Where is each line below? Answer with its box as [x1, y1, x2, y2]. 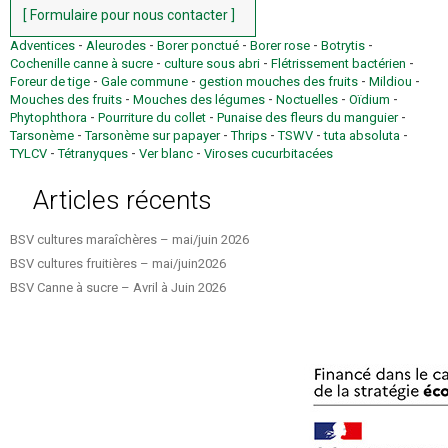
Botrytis [321, 38, 365, 54]
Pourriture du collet [98, 110, 206, 126]
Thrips [231, 128, 267, 144]
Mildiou [369, 74, 412, 90]
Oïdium [349, 92, 390, 108]
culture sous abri [164, 56, 260, 72]
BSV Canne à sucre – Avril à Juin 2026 [10, 280, 226, 296]
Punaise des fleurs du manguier [217, 110, 398, 126]
